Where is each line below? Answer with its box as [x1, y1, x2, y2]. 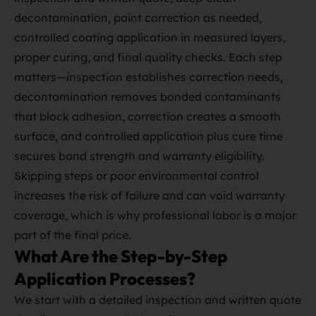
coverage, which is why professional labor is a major [14, 208, 296, 222]
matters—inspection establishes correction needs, [14, 70, 283, 84]
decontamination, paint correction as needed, [14, 11, 262, 25]
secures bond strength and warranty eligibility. [14, 149, 265, 163]
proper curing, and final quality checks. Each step [14, 50, 282, 64]
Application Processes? [14, 268, 195, 289]
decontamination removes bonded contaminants [14, 90, 281, 104]
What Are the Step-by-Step [14, 245, 227, 267]
